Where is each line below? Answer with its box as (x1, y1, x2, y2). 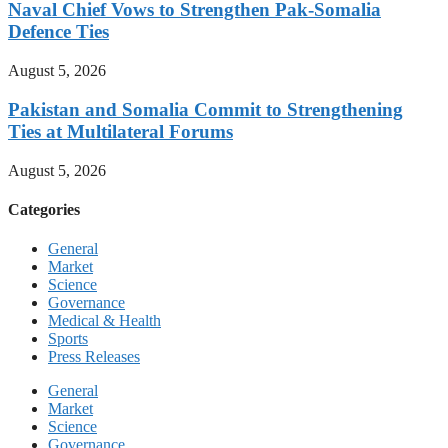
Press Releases (48, 348, 140, 366)
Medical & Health (48, 312, 161, 330)
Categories (8, 200, 80, 218)
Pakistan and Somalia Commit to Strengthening (8, 98, 403, 120)
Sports (48, 330, 88, 348)
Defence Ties (8, 21, 109, 43)
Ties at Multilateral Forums (8, 120, 233, 142)
